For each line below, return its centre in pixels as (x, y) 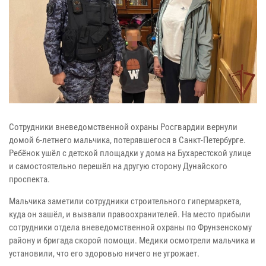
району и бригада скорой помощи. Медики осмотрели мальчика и (132, 240)
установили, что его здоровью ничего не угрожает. (104, 253)
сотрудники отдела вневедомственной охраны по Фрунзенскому (130, 227)
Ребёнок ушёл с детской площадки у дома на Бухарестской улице (130, 153)
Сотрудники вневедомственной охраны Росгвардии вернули (123, 127)
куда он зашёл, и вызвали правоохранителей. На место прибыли (130, 214)
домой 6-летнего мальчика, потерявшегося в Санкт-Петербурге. (127, 140)
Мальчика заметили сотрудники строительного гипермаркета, (125, 201)
